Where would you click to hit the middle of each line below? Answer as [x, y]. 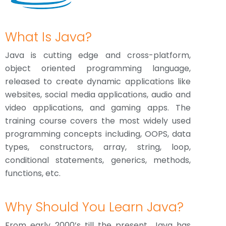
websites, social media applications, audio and [98, 95]
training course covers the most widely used [98, 121]
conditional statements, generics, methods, [98, 160]
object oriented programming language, [98, 68]
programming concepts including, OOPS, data [98, 134]
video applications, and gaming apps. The [98, 108]
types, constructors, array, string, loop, [98, 147]
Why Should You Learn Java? [94, 207]
